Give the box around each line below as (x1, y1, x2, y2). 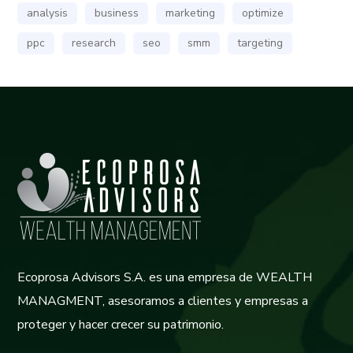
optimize (242, 5, 284, 20)
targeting (237, 35, 284, 50)
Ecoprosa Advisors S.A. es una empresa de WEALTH (17, 268, 313, 286)
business (95, 5, 139, 20)
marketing (165, 5, 216, 20)
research (72, 35, 117, 50)
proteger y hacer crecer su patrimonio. (17, 315, 225, 333)
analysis (27, 5, 69, 20)
